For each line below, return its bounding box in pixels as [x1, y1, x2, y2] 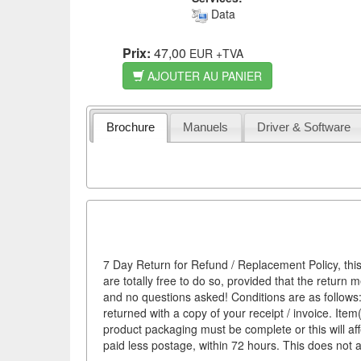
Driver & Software [257, 120, 351, 135]
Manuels [183, 120, 229, 135]
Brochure [106, 120, 155, 135]
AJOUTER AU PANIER [144, 67, 262, 84]
